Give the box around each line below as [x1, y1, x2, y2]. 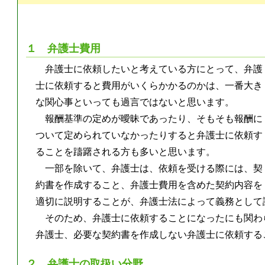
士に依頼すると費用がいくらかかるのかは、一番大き [35, 80, 263, 91]
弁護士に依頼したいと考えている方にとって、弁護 [45, 63, 263, 74]
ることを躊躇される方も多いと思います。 [35, 146, 216, 157]
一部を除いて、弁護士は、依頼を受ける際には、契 [45, 163, 263, 173]
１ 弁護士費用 [26, 43, 101, 55]
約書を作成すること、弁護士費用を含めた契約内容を [35, 179, 263, 190]
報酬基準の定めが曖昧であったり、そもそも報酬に [45, 113, 263, 124]
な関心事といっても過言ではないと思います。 [35, 96, 235, 107]
